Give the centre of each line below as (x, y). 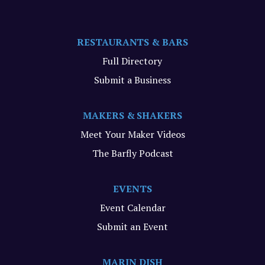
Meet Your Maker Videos (132, 135)
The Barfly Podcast (132, 153)
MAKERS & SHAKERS (132, 116)
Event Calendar (132, 208)
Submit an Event (132, 227)
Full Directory (132, 61)
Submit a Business (132, 80)
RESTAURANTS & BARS (132, 42)
